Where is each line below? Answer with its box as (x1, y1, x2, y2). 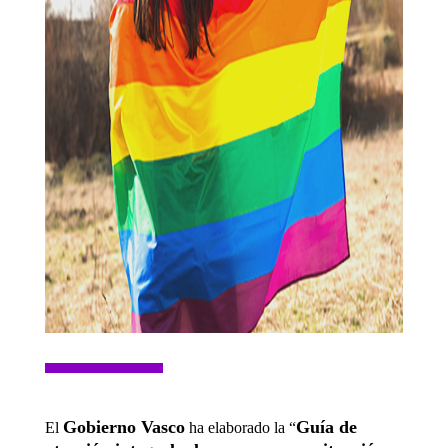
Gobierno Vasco (62, 416, 185, 437)
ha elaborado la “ (184, 418, 296, 436)
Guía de (295, 416, 357, 437)
